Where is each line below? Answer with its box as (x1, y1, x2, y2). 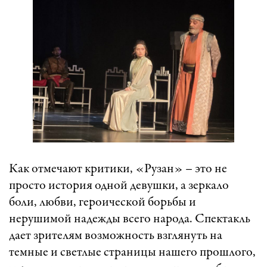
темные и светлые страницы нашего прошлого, (9, 246, 256, 260)
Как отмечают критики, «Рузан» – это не (9, 163, 227, 176)
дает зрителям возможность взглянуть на (9, 229, 222, 243)
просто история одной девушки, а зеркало (9, 179, 229, 193)
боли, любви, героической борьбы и (9, 196, 196, 210)
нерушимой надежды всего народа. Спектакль (9, 213, 250, 226)
